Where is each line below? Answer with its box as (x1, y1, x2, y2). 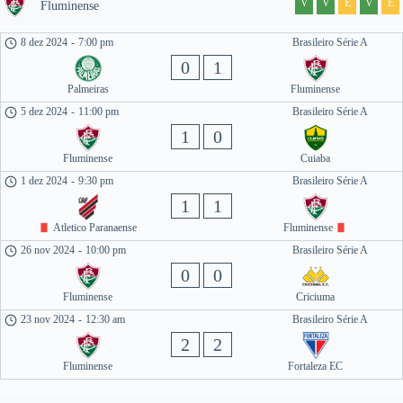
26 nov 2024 (21, 244, 76, 256)
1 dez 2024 (21, 175, 68, 187)
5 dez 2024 (21, 105, 68, 118)
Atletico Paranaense (51, 221, 137, 234)
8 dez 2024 (21, 36, 68, 49)
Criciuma (296, 291, 335, 303)
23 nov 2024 (21, 313, 76, 326)
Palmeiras (67, 83, 109, 95)
